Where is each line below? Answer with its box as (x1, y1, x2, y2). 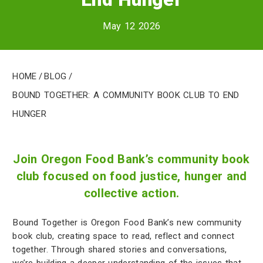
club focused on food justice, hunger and (16, 168, 247, 183)
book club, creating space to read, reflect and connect (12, 231, 235, 242)
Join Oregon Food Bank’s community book (13, 151, 250, 166)
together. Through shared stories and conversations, (12, 244, 227, 255)
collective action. (83, 186, 180, 200)
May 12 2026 (102, 20, 161, 32)
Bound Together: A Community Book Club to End (12, 86, 240, 101)
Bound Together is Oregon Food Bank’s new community (12, 217, 242, 228)
